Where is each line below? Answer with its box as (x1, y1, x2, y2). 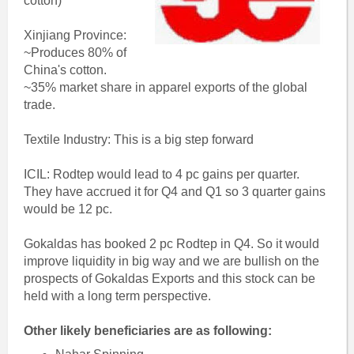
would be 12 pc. (23, 202, 112, 216)
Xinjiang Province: (23, 28, 126, 42)
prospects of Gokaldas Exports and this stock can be (23, 272, 315, 285)
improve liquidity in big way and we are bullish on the (23, 254, 319, 268)
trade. (23, 98, 55, 111)
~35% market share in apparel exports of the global (23, 81, 307, 94)
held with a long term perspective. (23, 289, 211, 303)
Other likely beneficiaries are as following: (23, 324, 272, 337)
